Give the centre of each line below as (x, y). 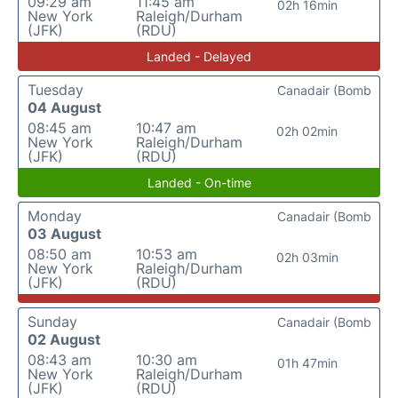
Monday (55, 216)
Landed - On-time (199, 183)
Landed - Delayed (199, 56)
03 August (64, 234)
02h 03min (307, 257)
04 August (64, 107)
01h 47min (307, 363)
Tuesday (56, 90)
